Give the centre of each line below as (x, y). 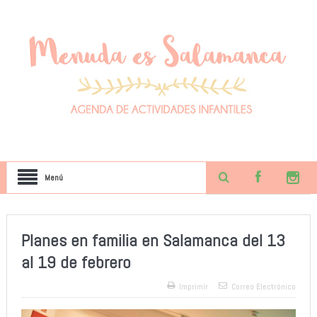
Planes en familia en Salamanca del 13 (153, 240)
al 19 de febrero (76, 262)
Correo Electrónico (264, 286)
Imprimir (194, 286)
